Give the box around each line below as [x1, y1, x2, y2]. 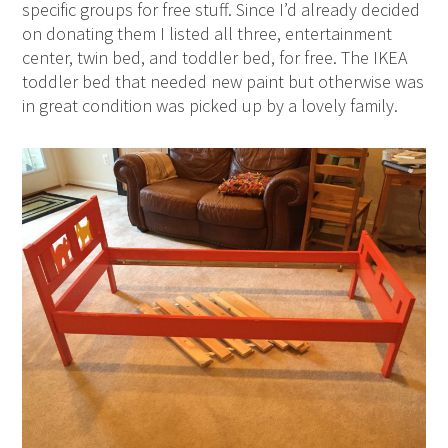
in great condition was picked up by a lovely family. [22, 94, 399, 118]
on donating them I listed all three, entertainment [22, 22, 393, 46]
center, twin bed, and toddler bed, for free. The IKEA [22, 46, 408, 70]
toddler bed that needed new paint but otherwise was [22, 70, 425, 94]
